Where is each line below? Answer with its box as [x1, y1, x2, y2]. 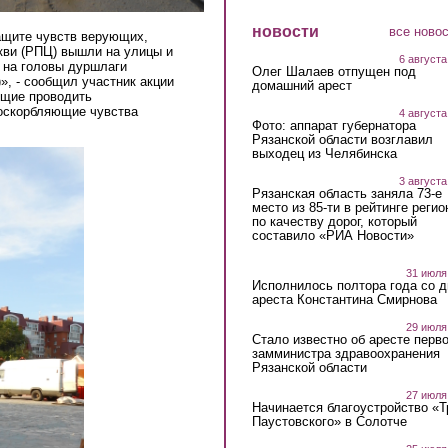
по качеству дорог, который [251, 213, 417, 229]
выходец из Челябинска [251, 145, 397, 161]
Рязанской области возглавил [251, 131, 433, 147]
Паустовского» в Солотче [251, 414, 407, 430]
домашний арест [251, 77, 352, 93]
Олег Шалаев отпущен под [251, 63, 416, 79]
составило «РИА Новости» [251, 227, 414, 243]
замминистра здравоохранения [251, 346, 440, 362]
